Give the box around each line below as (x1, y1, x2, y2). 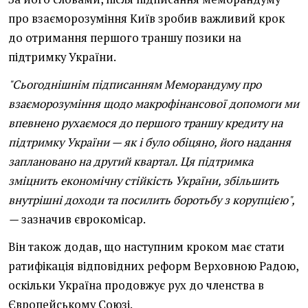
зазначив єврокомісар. (19, 212, 146, 228)
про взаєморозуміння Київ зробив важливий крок (8, 11, 285, 27)
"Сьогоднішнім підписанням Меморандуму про (8, 77, 261, 93)
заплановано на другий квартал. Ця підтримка (8, 154, 253, 170)
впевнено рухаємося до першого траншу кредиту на (8, 115, 283, 131)
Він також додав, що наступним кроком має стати (8, 239, 285, 255)
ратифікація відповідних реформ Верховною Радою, (8, 258, 298, 274)
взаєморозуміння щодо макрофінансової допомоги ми (8, 96, 299, 112)
